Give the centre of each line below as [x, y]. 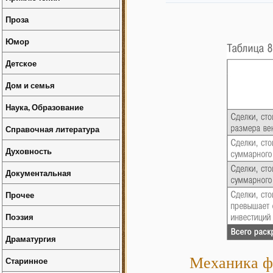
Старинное [27, 261]
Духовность [29, 151]
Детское [21, 63]
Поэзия [19, 217]
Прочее [20, 195]
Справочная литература [52, 129]
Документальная [38, 173]
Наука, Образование [44, 107]
